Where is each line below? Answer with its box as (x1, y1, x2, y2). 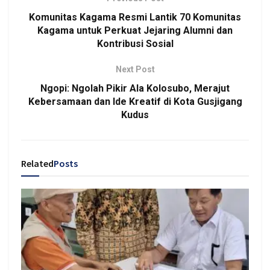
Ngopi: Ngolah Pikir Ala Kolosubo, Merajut (40, 82, 230, 94)
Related (21, 157, 54, 169)
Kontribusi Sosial (96, 37, 174, 49)
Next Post (115, 64, 155, 74)
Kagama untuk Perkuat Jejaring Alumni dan (37, 24, 233, 36)
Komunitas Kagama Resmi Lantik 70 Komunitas (29, 11, 241, 23)
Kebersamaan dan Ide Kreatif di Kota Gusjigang (28, 95, 242, 107)
